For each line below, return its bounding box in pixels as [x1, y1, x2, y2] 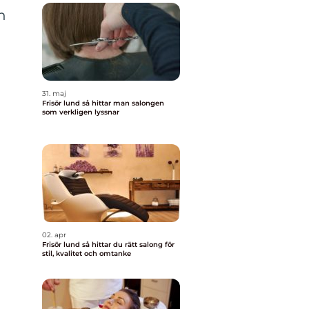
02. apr [42, 230, 66, 239]
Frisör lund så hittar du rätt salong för [42, 240, 82, 249]
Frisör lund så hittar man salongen [42, 99, 82, 108]
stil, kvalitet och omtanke [42, 249, 131, 258]
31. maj [42, 89, 66, 98]
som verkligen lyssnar [42, 108, 119, 117]
